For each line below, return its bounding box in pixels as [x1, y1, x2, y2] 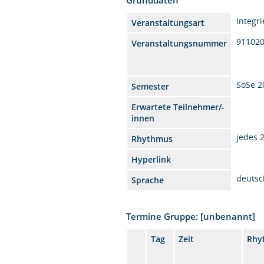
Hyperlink [131, 153, 171, 165]
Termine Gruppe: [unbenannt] [126, 210, 256, 222]
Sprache [131, 174, 164, 186]
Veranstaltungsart [131, 16, 205, 28]
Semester [131, 80, 170, 92]
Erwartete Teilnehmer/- [131, 101, 225, 113]
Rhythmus [131, 133, 173, 144]
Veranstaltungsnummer [131, 37, 227, 49]
